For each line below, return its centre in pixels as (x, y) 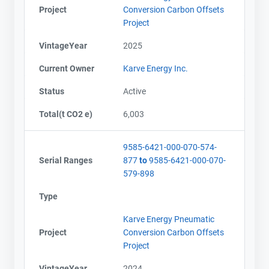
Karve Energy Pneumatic (169, 219)
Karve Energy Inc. (156, 68)
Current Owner (67, 68)
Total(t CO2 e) (66, 114)
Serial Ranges (66, 160)
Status (52, 91)
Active (134, 91)
